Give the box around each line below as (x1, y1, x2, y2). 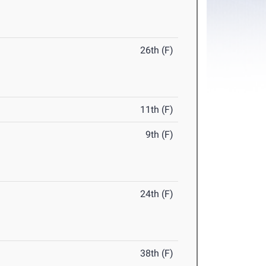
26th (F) (140, 45, 174, 56)
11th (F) (140, 104, 174, 116)
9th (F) (145, 129, 174, 141)
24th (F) (140, 188, 174, 200)
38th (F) (140, 248, 174, 259)
